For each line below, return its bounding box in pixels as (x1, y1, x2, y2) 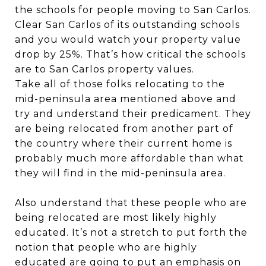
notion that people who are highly (15, 241, 197, 253)
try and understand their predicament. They (15, 107, 251, 119)
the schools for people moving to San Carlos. (15, 4, 251, 15)
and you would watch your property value (15, 33, 241, 45)
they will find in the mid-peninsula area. (15, 167, 226, 179)
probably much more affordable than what (15, 152, 244, 164)
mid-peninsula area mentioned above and (15, 93, 236, 104)
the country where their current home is (15, 137, 232, 149)
